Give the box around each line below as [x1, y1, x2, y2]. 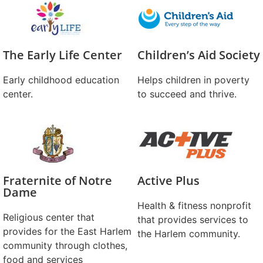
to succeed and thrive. [137, 88, 237, 100]
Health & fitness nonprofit [137, 200, 251, 211]
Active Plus [137, 173, 200, 188]
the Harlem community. [137, 228, 240, 240]
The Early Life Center [3, 47, 122, 63]
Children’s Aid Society [137, 47, 260, 63]
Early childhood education [3, 74, 119, 86]
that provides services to [137, 214, 248, 225]
